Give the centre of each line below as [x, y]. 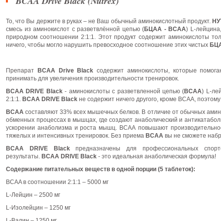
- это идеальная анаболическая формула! [156, 156]
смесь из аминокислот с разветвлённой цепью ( [75, 29]
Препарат [22, 71]
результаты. [24, 156]
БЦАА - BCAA [165, 29]
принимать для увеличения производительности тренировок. [92, 78]
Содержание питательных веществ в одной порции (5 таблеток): [101, 169]
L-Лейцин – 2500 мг [33, 195]
